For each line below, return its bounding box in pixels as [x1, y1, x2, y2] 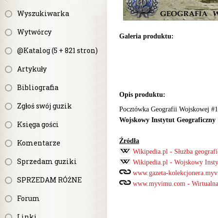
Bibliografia [17, 83, 58, 92]
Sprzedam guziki [17, 157, 77, 166]
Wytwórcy [17, 27, 52, 36]
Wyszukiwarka [17, 9, 69, 18]
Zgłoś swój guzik [17, 101, 72, 110]
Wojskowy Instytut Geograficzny [119, 116, 216, 124]
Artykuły [17, 64, 47, 73]
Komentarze [17, 138, 60, 147]
